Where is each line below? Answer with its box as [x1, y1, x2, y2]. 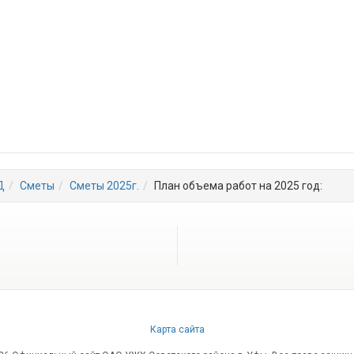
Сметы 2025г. [70, 179, 139, 192]
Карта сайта [149, 324, 205, 335]
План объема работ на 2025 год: [154, 179, 322, 192]
